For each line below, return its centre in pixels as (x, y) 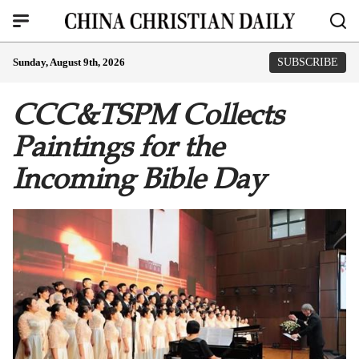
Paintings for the (118, 147)
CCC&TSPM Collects (148, 115)
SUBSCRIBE (308, 62)
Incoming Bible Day (139, 179)
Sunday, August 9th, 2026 (69, 62)
